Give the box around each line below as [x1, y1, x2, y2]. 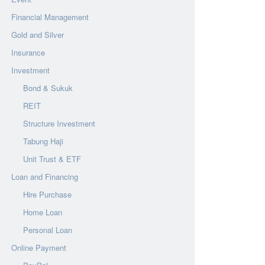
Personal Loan [23, 224, 72, 235]
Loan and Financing [11, 171, 78, 182]
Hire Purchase [23, 189, 72, 200]
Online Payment [11, 242, 66, 253]
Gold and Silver [11, 29, 64, 40]
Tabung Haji [23, 135, 63, 147]
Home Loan [23, 206, 62, 218]
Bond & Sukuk [23, 82, 73, 93]
